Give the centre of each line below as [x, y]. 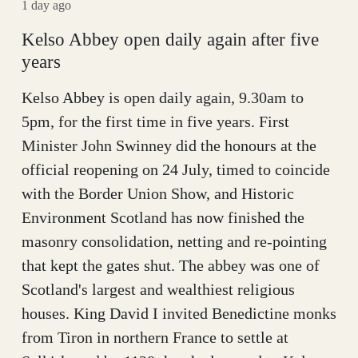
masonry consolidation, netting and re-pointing [174, 241]
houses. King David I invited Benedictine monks [179, 313]
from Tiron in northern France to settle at [155, 337]
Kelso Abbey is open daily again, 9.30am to [163, 97]
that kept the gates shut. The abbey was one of [171, 265]
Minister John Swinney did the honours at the [169, 145]
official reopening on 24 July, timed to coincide [176, 169]
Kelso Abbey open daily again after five [170, 39]
